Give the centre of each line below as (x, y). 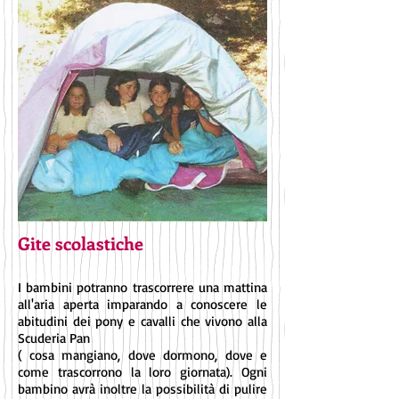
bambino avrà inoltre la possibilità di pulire (142, 389)
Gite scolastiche (81, 243)
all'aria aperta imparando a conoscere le (142, 304)
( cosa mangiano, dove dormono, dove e (142, 355)
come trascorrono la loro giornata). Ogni (142, 372)
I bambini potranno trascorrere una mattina (142, 287)
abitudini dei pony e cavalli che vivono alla (142, 321)
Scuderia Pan (54, 338)
